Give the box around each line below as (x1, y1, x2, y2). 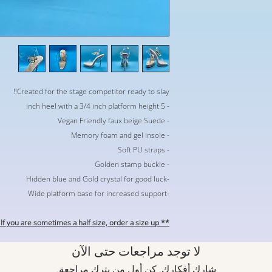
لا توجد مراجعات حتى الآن (72, 242, 200, 259)
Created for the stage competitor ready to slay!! (17, 86, 169, 97)
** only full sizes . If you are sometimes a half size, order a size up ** (159, 217, 169, 228)
